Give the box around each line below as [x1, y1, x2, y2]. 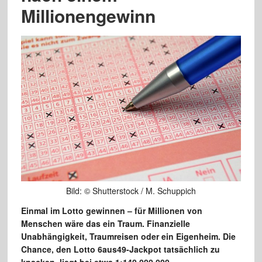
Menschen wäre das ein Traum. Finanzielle [20, 218, 190, 230]
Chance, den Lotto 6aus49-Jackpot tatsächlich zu [20, 243, 220, 256]
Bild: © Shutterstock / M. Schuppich [65, 185, 196, 197]
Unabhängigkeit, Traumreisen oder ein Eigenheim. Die [20, 230, 236, 243]
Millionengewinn [20, 3, 156, 28]
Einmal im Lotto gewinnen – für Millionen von [20, 205, 202, 217]
